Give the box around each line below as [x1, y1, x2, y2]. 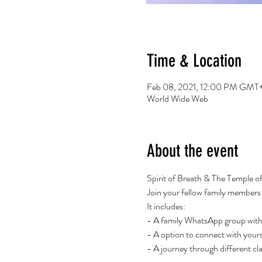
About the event [146, 140, 238, 161]
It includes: [146, 199, 185, 213]
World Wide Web [146, 92, 208, 105]
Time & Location [146, 50, 242, 71]
